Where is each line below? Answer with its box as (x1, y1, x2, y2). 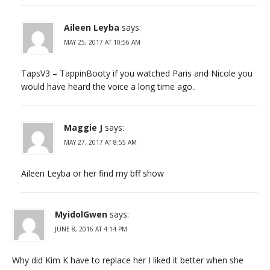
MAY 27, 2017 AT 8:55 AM (64, 137, 137, 146)
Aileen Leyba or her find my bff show (21, 167, 164, 179)
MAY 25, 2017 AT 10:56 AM (64, 37, 140, 46)
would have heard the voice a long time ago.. (21, 80, 196, 92)
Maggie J (64, 121, 102, 133)
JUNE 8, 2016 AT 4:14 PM (55, 224, 127, 233)
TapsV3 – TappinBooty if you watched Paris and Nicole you (21, 67, 253, 79)
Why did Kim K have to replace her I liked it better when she (12, 254, 243, 266)
